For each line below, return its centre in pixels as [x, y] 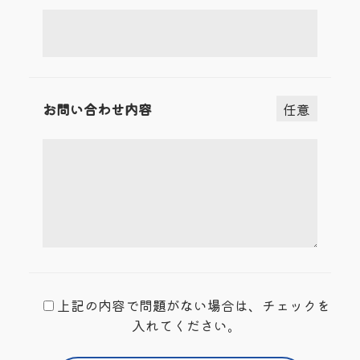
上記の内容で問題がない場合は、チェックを [193, 305]
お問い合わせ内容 [97, 108]
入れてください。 [187, 325]
